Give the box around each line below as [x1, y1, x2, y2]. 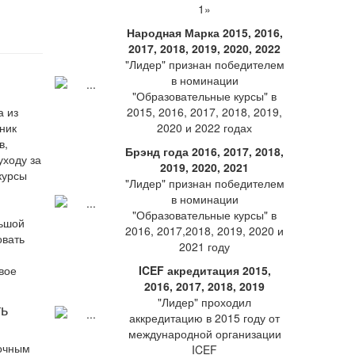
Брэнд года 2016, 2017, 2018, [125, 143, 284, 159]
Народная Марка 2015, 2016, [126, 25, 283, 40]
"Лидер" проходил [158, 294, 251, 310]
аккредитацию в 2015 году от [129, 310, 280, 326]
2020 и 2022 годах [157, 120, 252, 136]
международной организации [128, 326, 281, 342]
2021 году [179, 239, 230, 254]
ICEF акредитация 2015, [138, 262, 271, 278]
